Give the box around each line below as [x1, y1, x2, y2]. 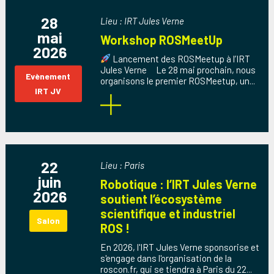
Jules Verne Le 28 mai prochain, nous [100, 64, 256, 75]
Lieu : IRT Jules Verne [100, 15, 184, 26]
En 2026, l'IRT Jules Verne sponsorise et [100, 241, 259, 253]
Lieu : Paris [100, 159, 144, 171]
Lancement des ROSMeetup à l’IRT [111, 53, 251, 64]
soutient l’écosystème [100, 191, 222, 206]
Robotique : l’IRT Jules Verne [100, 176, 257, 191]
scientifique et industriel [100, 206, 235, 221]
